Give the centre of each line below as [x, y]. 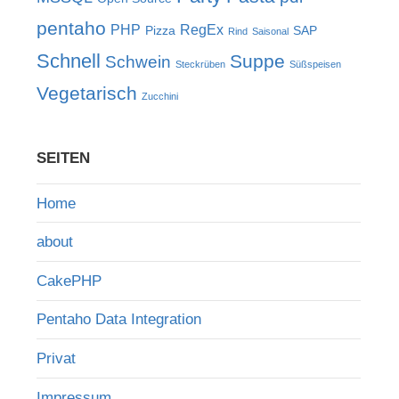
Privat [56, 358]
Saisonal [270, 32]
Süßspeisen [315, 65]
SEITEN [63, 158]
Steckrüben [200, 65]
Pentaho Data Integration [118, 320]
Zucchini [159, 97]
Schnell [68, 61]
